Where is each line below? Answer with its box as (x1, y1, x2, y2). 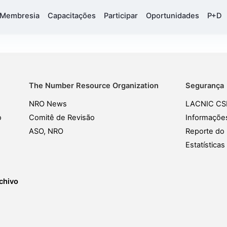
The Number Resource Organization (28, 81, 159, 90)
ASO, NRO (28, 127, 63, 136)
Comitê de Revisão (28, 113, 95, 122)
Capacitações (48, 11, 96, 20)
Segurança (185, 81, 224, 90)
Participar (104, 11, 138, 20)
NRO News (28, 99, 67, 108)
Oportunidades (146, 11, 199, 20)
